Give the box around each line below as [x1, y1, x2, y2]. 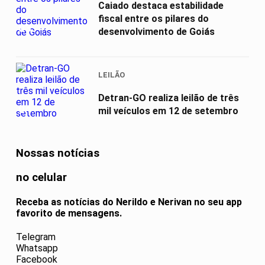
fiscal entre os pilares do [98, 12, 209, 24]
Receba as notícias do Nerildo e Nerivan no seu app [16, 196, 242, 208]
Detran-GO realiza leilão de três [98, 92, 239, 104]
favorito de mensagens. [16, 208, 122, 219]
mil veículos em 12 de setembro [98, 105, 238, 117]
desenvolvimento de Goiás [98, 25, 215, 37]
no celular [16, 170, 67, 184]
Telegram [16, 231, 56, 243]
